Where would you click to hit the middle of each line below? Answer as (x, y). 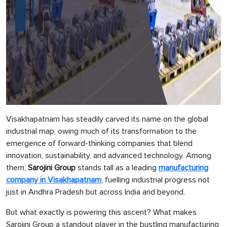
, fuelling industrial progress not (156, 180)
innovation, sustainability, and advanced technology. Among (109, 156)
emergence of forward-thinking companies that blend (99, 143)
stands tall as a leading (117, 168)
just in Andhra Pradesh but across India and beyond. (96, 192)
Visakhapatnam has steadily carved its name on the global (107, 119)
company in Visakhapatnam (54, 180)
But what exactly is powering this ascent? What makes (101, 212)
